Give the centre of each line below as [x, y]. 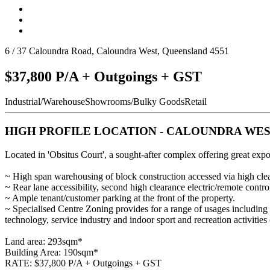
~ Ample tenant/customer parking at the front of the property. [120, 198]
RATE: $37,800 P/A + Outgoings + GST [83, 263]
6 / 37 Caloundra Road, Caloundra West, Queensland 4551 [117, 51]
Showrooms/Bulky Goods [135, 102]
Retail [196, 102]
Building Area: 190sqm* [52, 252]
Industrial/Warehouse [45, 102]
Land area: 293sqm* [44, 241]
